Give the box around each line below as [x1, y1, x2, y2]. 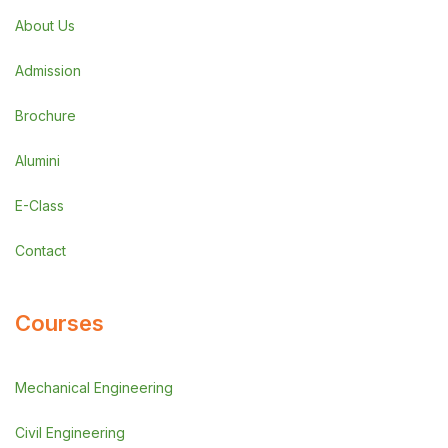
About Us [15, 17, 75, 34]
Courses [15, 310, 104, 336]
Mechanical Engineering [15, 379, 173, 396]
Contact [15, 242, 66, 259]
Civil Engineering [15, 424, 125, 441]
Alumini [15, 152, 60, 169]
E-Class [15, 197, 64, 214]
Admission [15, 62, 81, 79]
